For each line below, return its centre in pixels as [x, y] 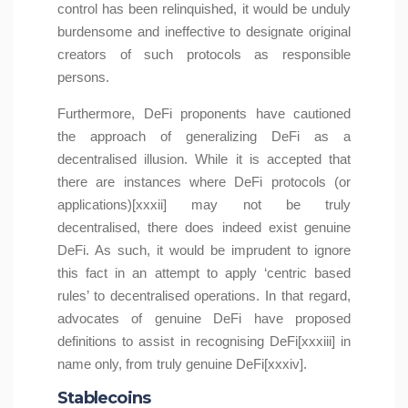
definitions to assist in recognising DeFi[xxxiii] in [204, 342]
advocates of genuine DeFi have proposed [204, 319]
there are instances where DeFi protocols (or [204, 182]
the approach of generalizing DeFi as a [204, 137]
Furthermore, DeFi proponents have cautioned [204, 114]
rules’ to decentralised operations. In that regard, [204, 296]
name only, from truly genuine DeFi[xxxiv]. [182, 364]
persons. [87, 77]
